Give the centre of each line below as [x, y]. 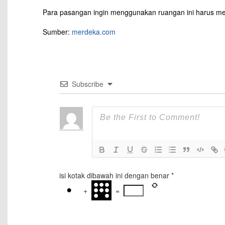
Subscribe [87, 84]
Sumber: [57, 32]
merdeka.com [94, 32]
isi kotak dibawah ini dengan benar [114, 176]
